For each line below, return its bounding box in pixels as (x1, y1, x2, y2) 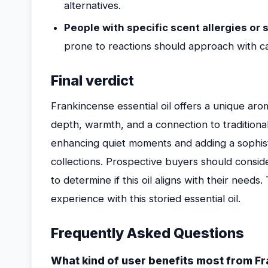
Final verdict (51, 72, 134, 89)
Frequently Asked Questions (51, 225, 244, 242)
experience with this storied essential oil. (51, 193, 240, 205)
